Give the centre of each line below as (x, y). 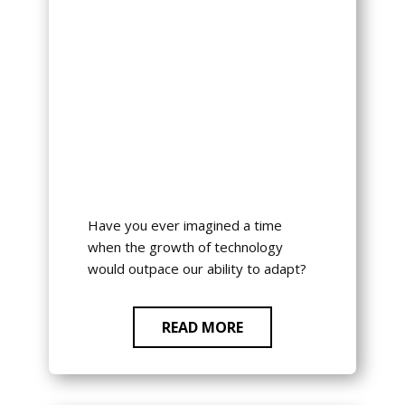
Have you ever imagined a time (184, 226)
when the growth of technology (185, 247)
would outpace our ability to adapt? (197, 269)
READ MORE (202, 328)
